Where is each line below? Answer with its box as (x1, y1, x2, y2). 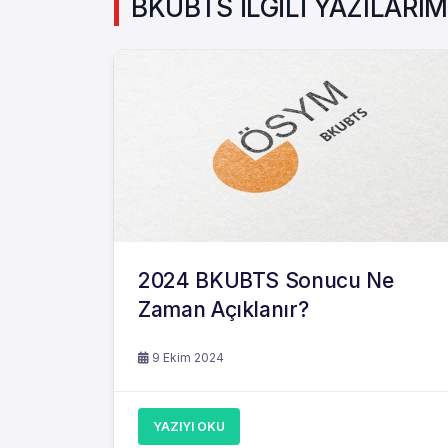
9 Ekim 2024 (149, 350, 224, 365)
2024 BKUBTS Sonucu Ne (138, 268, 394, 293)
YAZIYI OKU (153, 419, 225, 434)
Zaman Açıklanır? (138, 297, 309, 322)
